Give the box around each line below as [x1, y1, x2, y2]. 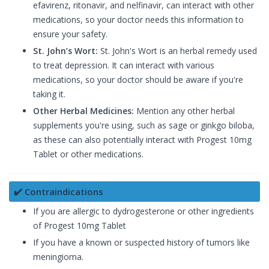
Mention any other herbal [134, 105, 235, 117]
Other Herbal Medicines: [33, 105, 134, 117]
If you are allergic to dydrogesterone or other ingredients [33, 205, 254, 217]
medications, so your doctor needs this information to [33, 14, 244, 26]
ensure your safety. [33, 28, 107, 40]
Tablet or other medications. [33, 148, 144, 160]
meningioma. [33, 251, 83, 263]
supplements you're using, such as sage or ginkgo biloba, [33, 119, 255, 131]
